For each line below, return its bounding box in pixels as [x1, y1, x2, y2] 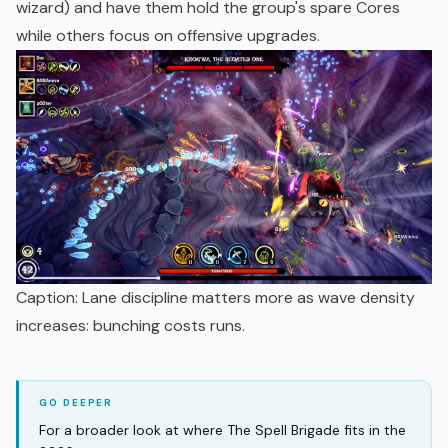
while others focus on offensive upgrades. [16, 25, 320, 47]
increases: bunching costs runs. [16, 315, 245, 337]
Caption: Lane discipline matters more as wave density [16, 287, 415, 309]
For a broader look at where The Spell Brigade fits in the [39, 421, 406, 440]
